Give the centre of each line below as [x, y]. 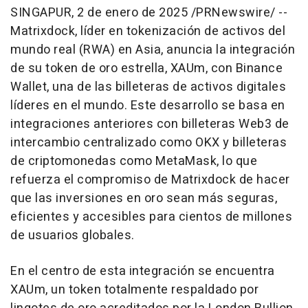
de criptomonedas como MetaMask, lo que [134, 161]
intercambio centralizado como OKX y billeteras [148, 142]
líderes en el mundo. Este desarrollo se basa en [148, 105]
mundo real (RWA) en [73, 49]
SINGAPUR [41, 12]
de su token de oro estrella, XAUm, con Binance [146, 68]
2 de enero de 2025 [132, 12]
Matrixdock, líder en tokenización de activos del [148, 31]
